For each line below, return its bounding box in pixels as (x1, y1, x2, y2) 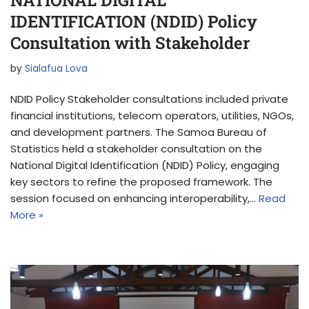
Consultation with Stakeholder (10, 31, 250, 54)
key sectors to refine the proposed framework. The (10, 174, 272, 189)
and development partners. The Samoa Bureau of (10, 124, 267, 139)
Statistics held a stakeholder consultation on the (10, 141, 262, 156)
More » (10, 207, 43, 222)
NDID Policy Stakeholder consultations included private (10, 91, 288, 106)
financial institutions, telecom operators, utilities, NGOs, (10, 108, 294, 123)
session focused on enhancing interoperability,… (10, 190, 259, 206)
